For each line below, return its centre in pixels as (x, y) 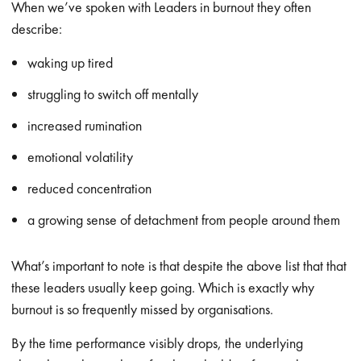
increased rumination (85, 125)
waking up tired (71, 62)
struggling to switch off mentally (113, 94)
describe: (37, 29)
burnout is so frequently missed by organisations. (143, 309)
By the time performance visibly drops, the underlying (158, 343)
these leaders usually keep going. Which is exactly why (163, 287)
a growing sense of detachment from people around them (184, 220)
